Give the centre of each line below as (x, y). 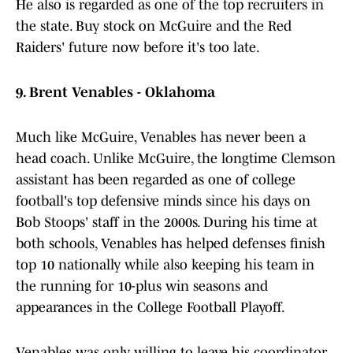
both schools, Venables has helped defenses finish (171, 244)
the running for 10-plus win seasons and (142, 286)
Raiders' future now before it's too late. (138, 48)
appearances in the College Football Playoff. (150, 308)
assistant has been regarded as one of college (156, 180)
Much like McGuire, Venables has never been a (161, 137)
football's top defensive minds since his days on (163, 201)
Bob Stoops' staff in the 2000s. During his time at (167, 223)
